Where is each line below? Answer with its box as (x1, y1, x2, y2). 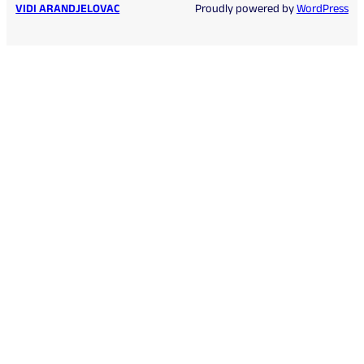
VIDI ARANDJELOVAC (15, 2, 120, 15)
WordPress (296, 2, 349, 15)
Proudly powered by (194, 2, 297, 15)
